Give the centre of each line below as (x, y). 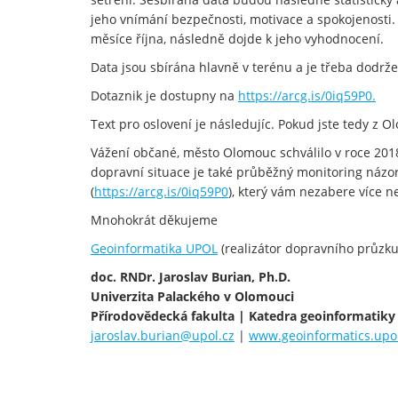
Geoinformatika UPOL (154, 248)
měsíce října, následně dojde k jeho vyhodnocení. (237, 38)
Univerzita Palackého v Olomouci (192, 296)
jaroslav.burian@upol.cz (163, 335)
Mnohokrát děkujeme (154, 219)
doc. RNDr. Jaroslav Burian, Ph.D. (191, 276)
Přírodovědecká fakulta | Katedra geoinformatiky (243, 315)
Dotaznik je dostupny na (164, 95)
